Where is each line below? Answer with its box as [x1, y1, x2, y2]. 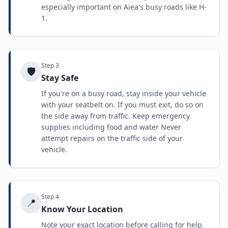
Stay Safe [41, 72, 78, 83]
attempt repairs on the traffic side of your [41, 133, 183, 143]
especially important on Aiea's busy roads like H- [41, 2, 207, 12]
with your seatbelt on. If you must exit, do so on [41, 100, 204, 109]
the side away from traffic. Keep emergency [41, 111, 190, 121]
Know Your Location [41, 204, 123, 215]
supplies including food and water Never [41, 122, 181, 132]
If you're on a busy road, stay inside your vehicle [41, 89, 206, 98]
